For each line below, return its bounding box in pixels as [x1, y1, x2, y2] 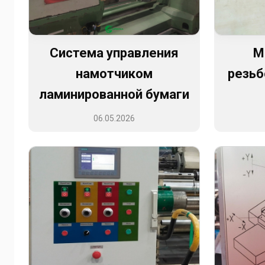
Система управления [49, 46, 179, 61]
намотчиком [75, 66, 153, 82]
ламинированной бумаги [38, 87, 189, 102]
